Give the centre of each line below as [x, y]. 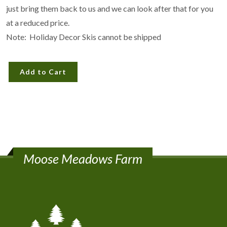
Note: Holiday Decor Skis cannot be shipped [84, 36]
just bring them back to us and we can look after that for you [110, 8]
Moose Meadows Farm [83, 158]
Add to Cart [43, 71]
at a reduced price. [38, 22]
